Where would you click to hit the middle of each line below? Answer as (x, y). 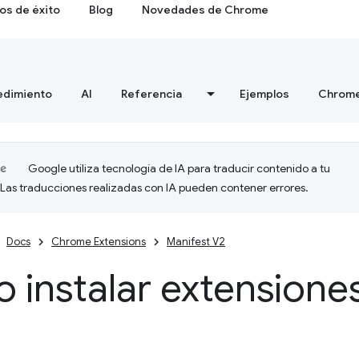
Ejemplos (264, 94)
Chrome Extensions (99, 242)
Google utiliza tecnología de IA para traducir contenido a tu (179, 168)
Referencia (151, 94)
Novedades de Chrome (206, 10)
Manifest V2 (196, 242)
